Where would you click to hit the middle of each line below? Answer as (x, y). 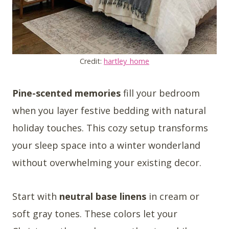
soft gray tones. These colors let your (95, 213)
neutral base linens (103, 196)
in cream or (173, 196)
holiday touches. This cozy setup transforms (110, 128)
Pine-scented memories (66, 93)
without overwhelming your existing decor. (107, 162)
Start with (36, 196)
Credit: (92, 61)
